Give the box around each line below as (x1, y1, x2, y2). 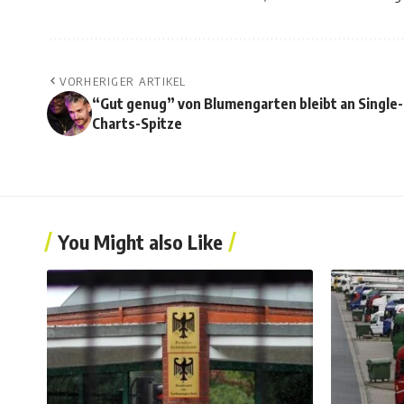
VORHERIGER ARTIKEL (60, 74, 187, 89)
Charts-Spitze (92, 115, 182, 133)
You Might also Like (58, 229, 223, 255)
